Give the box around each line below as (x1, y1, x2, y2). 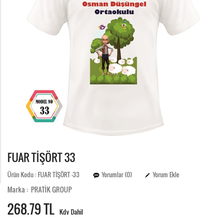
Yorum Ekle (153, 170, 179, 179)
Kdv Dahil (59, 207, 83, 217)
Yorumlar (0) (102, 170, 132, 179)
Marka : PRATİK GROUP (7, 184, 72, 194)
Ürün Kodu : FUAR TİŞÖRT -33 (7, 170, 90, 179)
